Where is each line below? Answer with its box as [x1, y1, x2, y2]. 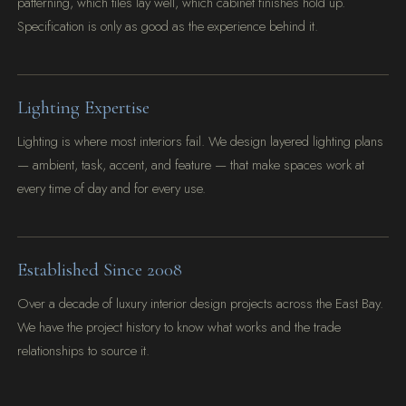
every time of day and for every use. [17, 179, 207, 199]
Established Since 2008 [17, 258, 183, 282]
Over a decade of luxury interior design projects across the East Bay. [17, 294, 384, 314]
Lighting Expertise [17, 96, 150, 120]
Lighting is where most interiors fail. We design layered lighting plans [17, 131, 384, 152]
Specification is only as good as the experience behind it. [17, 16, 319, 37]
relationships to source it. [17, 341, 150, 361]
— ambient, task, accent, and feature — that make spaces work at [17, 155, 365, 176]
